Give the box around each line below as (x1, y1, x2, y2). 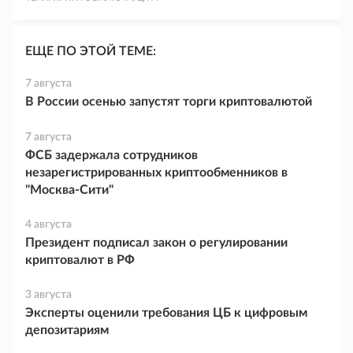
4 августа (25, 219, 72, 230)
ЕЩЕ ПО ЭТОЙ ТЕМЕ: (25, 45, 156, 58)
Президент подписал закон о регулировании (25, 236, 288, 249)
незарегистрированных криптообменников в (25, 166, 288, 179)
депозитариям (25, 324, 109, 336)
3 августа (25, 289, 72, 300)
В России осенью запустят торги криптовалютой (25, 95, 312, 108)
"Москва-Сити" (25, 184, 113, 196)
